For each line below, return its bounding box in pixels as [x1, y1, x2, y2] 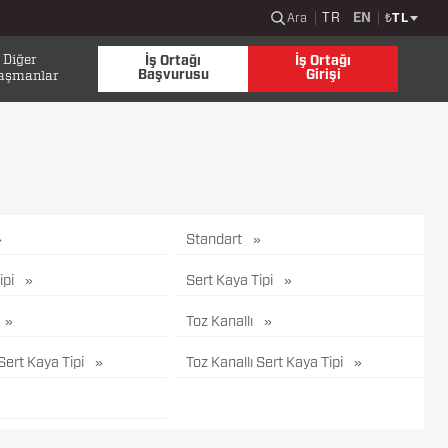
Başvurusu [137, 69, 209, 82]
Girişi [305, 69, 341, 82]
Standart [185, 233, 245, 247]
